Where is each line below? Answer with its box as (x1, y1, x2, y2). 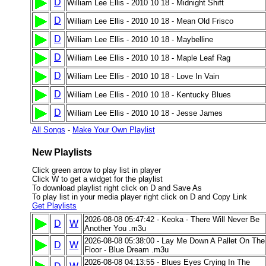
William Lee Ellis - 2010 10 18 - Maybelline (67, 35, 213, 44)
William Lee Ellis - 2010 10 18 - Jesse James (67, 109, 223, 118)
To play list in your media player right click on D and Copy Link (32, 192, 247, 201)
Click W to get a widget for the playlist (32, 175, 163, 183)
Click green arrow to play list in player (32, 166, 161, 175)
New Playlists (32, 147, 92, 157)
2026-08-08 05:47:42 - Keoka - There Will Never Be (84, 215, 259, 224)
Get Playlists (32, 201, 77, 210)
